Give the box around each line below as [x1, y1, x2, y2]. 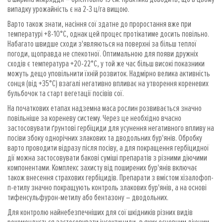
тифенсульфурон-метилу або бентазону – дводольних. [7, 191, 168, 203]
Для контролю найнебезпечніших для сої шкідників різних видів [7, 206, 193, 218]
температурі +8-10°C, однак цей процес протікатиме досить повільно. [7, 28, 209, 39]
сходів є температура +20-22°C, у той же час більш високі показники [7, 57, 205, 69]
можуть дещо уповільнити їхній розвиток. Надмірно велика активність [7, 67, 210, 79]
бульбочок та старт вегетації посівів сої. [7, 87, 124, 99]
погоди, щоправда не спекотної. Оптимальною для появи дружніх [7, 48, 198, 59]
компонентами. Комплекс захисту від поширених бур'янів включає [7, 162, 197, 173]
